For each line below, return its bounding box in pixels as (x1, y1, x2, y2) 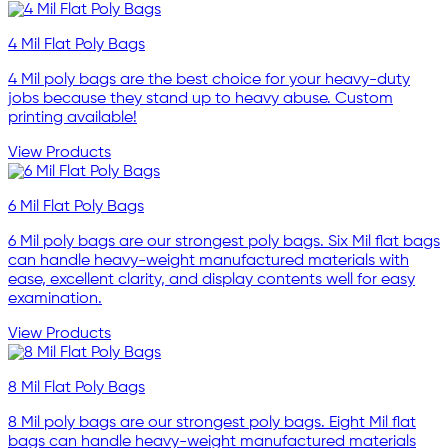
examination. (8, 290, 102, 307)
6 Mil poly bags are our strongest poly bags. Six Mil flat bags (8, 233, 440, 250)
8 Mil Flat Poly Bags (8, 379, 145, 396)
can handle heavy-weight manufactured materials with (8, 252, 409, 269)
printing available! (8, 109, 137, 126)
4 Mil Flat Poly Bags (8, 36, 145, 53)
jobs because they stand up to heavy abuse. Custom (8, 90, 393, 107)
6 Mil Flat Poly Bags (8, 198, 144, 215)
